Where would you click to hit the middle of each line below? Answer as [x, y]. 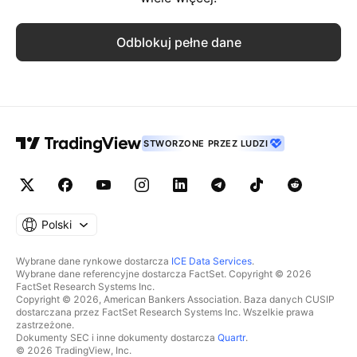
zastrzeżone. [45, 325]
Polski [57, 224]
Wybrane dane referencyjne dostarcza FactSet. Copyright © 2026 [164, 274]
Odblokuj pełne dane [178, 42]
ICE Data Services [212, 261]
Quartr [231, 337]
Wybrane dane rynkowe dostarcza [94, 261]
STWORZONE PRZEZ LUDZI [206, 143]
